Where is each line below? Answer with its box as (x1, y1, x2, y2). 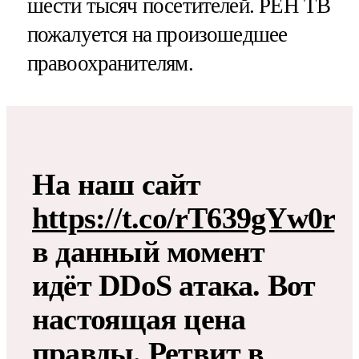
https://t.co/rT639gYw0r (32, 200, 335, 235)
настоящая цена (32, 301, 246, 336)
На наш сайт (32, 167, 201, 201)
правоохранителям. (26, 50, 193, 75)
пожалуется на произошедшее (26, 22, 288, 46)
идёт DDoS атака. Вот (32, 268, 316, 302)
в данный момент (32, 234, 265, 268)
